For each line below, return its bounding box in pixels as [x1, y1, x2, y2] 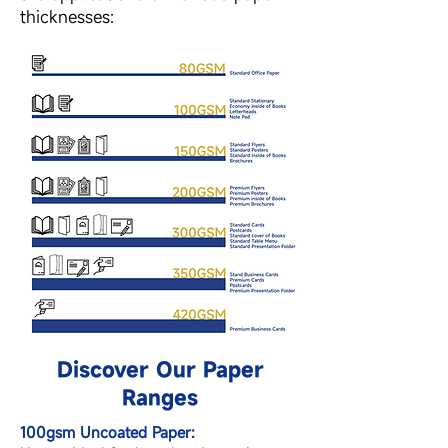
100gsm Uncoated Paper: [20, 422, 195, 442]
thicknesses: [20, 5, 114, 28]
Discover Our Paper [56, 356, 264, 383]
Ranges [122, 384, 198, 411]
